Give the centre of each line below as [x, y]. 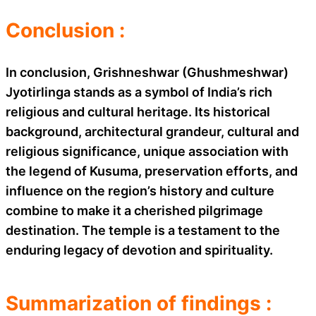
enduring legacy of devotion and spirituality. [139, 250]
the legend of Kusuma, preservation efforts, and [152, 171]
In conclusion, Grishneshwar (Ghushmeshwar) [147, 72]
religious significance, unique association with [147, 151]
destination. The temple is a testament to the [143, 230]
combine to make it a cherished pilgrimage [134, 210]
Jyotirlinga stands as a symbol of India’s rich [139, 92]
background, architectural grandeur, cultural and [152, 131]
